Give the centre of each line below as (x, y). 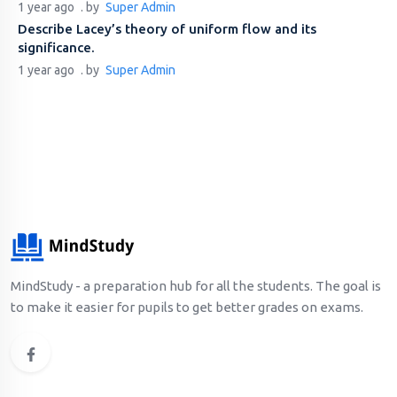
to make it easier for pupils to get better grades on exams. (187, 307)
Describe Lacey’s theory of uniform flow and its (167, 29)
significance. (56, 48)
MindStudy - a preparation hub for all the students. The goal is (196, 286)
